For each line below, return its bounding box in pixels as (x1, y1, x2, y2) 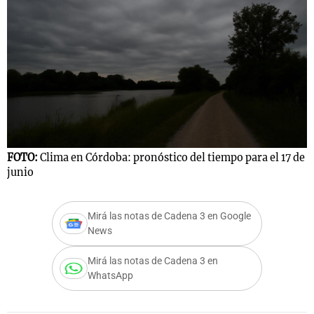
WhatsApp (88, 270, 133, 282)
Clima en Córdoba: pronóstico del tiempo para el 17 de (40, 151, 305, 165)
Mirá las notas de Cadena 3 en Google (88, 210, 251, 223)
